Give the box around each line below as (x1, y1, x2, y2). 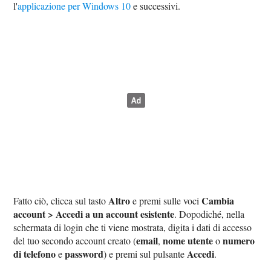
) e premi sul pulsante (103, 247, 188, 260)
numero (223, 233, 255, 247)
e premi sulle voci (130, 194, 202, 207)
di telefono (13, 246, 56, 261)
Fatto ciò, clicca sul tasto (13, 194, 109, 207)
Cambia (201, 193, 235, 207)
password (65, 246, 104, 261)
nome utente (163, 233, 214, 247)
